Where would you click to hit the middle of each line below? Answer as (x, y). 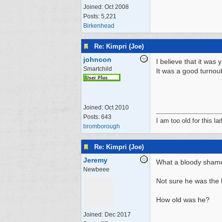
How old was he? (183, 200)
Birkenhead (99, 26)
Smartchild (98, 69)
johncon (97, 59)
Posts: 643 (97, 117)
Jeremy (95, 160)
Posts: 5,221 (100, 16)
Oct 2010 (117, 108)
